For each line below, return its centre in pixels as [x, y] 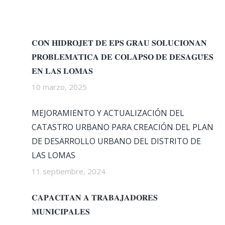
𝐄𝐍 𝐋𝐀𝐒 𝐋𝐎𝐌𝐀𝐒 [62, 71]
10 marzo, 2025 [59, 87]
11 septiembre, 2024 [68, 171]
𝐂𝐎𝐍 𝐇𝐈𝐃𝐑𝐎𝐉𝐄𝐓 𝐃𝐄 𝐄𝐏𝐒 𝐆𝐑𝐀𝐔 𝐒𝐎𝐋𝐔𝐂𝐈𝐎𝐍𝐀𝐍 [119, 43]
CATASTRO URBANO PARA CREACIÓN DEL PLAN [122, 127]
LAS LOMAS [53, 155]
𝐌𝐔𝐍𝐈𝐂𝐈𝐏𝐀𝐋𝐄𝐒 [61, 211]
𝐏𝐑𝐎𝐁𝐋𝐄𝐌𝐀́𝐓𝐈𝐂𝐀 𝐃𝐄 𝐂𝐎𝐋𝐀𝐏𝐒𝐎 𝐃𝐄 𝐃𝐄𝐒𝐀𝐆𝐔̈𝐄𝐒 [122, 57]
